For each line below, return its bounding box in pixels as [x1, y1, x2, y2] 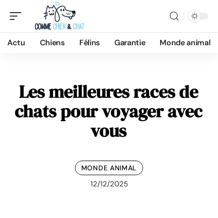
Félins [79, 37, 100, 48]
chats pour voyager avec [14, 99, 202, 123]
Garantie [114, 37, 145, 48]
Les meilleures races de [18, 80, 198, 104]
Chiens [39, 37, 65, 48]
